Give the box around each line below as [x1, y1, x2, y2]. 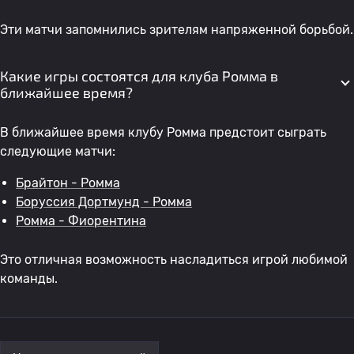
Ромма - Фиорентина [16, 213, 146, 228]
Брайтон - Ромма [16, 175, 120, 190]
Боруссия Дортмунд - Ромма [16, 194, 192, 209]
